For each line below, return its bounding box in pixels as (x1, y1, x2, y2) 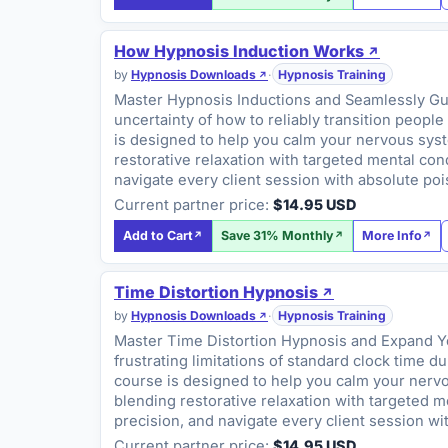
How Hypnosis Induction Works (114, 41, 365, 62)
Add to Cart (123, 228, 194, 244)
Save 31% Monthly (221, 228, 335, 244)
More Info (362, 228, 423, 244)
